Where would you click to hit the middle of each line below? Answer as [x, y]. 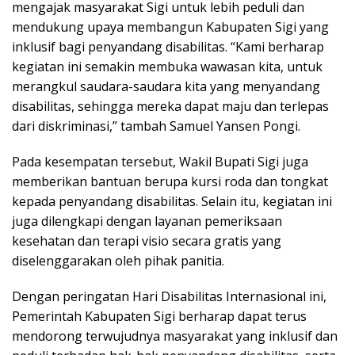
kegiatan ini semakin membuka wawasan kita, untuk [167, 66]
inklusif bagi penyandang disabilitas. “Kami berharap [168, 46]
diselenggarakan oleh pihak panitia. [118, 260]
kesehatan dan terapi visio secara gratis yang [147, 240]
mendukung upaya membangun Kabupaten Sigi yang [170, 27]
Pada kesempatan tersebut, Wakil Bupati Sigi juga [160, 161]
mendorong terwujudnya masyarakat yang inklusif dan [175, 336]
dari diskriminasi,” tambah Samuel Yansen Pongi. [156, 126]
